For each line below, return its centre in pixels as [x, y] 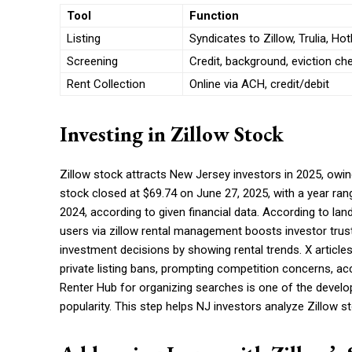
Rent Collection [106, 84]
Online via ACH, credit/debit [259, 84]
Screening [92, 62]
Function [214, 16]
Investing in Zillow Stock [172, 134]
